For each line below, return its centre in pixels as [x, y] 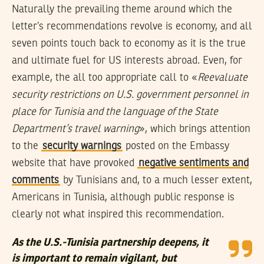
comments [35, 180]
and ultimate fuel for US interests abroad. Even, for [127, 60]
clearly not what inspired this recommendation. [118, 214]
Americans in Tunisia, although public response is [123, 197]
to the [27, 146]
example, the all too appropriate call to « [105, 77]
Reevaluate [222, 77]
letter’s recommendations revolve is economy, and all [132, 26]
